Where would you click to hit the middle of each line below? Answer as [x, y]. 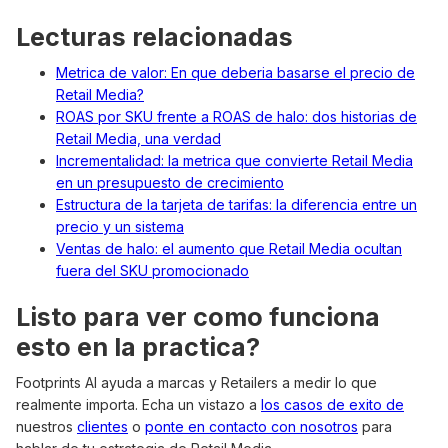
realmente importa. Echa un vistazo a [138, 405]
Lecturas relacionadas [154, 37]
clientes [102, 427]
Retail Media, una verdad [138, 139]
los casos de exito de [332, 405]
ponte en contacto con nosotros [251, 427]
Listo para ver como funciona [198, 317]
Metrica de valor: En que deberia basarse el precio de [235, 73]
